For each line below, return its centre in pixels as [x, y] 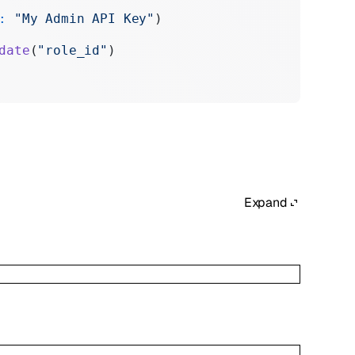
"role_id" [73, 50]
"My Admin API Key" [81, 18]
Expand [265, 203]
